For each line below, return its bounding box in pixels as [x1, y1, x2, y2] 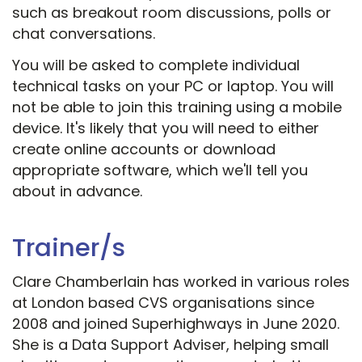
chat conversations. [12, 23, 155, 44]
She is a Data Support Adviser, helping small [12, 335, 329, 356]
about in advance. [12, 181, 142, 202]
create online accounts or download [12, 139, 276, 160]
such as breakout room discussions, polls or [12, 2, 331, 23]
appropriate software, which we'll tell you [12, 160, 308, 181]
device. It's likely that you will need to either [12, 118, 319, 139]
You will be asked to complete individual [12, 55, 300, 76]
